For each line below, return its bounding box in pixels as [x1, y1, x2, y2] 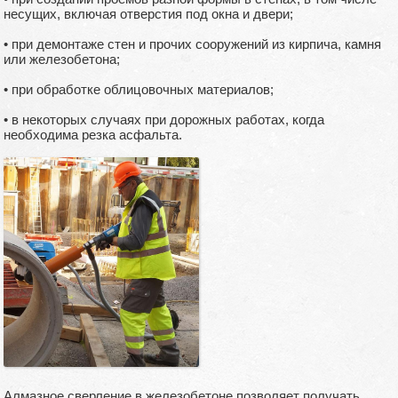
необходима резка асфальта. [4, 127, 182, 143]
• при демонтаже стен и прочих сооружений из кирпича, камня [4, 36, 381, 52]
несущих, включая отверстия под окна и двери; [4, 6, 293, 22]
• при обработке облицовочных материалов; [4, 82, 274, 98]
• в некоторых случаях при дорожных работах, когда [4, 112, 324, 128]
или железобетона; [4, 52, 120, 68]
